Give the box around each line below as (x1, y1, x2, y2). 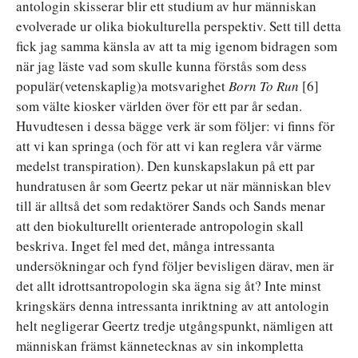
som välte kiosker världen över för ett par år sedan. (16, 96, 302, 115)
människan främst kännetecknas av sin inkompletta (16, 336, 304, 355)
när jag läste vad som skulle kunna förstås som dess (16, 56, 307, 75)
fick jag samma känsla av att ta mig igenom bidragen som (16, 36, 337, 55)
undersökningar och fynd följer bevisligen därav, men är (16, 256, 334, 275)
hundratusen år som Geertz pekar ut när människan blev (16, 176, 332, 195)
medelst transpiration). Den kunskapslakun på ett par (16, 156, 315, 175)
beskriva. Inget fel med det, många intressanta (16, 236, 275, 255)
